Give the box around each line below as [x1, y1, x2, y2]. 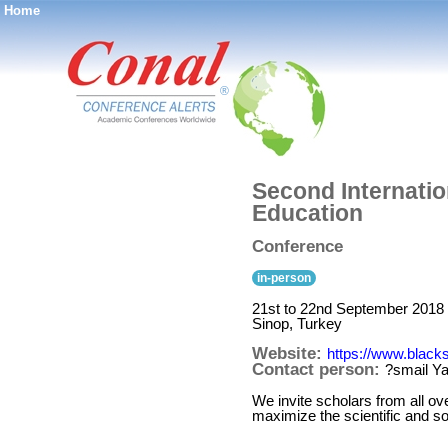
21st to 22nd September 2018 [252, 300, 444, 317]
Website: [252, 344, 327, 363]
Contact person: [252, 360, 385, 379]
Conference [252, 237, 343, 256]
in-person [257, 271, 311, 285]
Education [252, 200, 363, 226]
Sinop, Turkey [252, 315, 342, 332]
